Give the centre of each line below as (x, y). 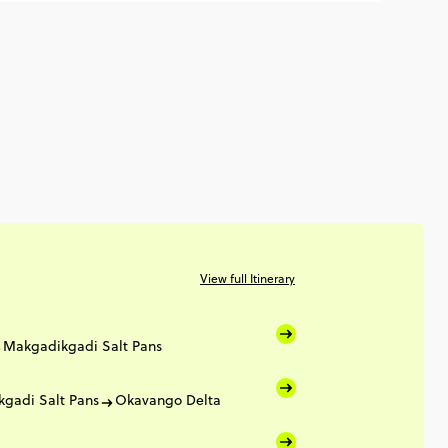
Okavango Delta (168, 400)
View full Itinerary (247, 278)
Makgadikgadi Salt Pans (82, 346)
